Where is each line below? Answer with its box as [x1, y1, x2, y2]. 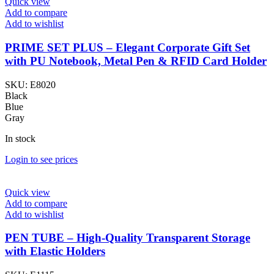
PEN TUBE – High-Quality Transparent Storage [5, 231, 250, 245]
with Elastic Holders [5, 245, 105, 258]
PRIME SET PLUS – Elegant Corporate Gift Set [5, 40, 250, 54]
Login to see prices [5, 154, 78, 165]
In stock [5, 133, 35, 144]
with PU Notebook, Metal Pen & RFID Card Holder [5, 54, 267, 67]
